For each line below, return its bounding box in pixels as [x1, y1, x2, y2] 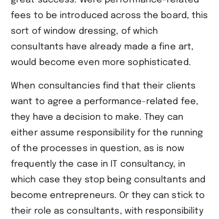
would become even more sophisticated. [11, 58, 194, 67]
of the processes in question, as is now [11, 144, 184, 153]
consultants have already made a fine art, [11, 42, 194, 51]
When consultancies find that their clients [11, 81, 196, 90]
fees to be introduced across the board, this [11, 11, 208, 20]
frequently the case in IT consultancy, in [11, 159, 186, 169]
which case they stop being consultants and [11, 175, 206, 184]
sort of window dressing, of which [11, 26, 158, 36]
